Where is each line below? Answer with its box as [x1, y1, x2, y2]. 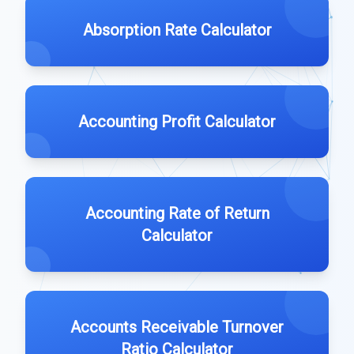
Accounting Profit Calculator [78, 112, 276, 131]
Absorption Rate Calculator [82, 21, 272, 40]
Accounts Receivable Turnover [70, 318, 284, 337]
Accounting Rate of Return [85, 204, 269, 223]
